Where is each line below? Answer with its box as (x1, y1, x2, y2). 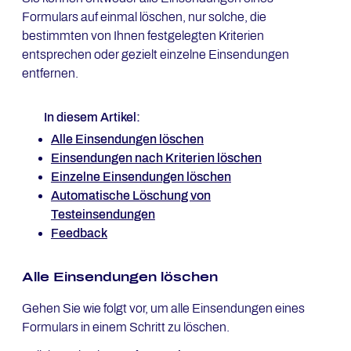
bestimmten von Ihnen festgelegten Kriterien (22, 29, 264, 42)
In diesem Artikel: (44, 110, 140, 124)
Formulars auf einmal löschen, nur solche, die (22, 10, 266, 24)
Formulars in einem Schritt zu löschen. (22, 320, 230, 334)
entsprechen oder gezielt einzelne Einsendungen (22, 48, 289, 61)
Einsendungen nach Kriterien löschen (50, 151, 262, 165)
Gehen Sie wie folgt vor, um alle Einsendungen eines (22, 302, 305, 315)
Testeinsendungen (50, 208, 155, 221)
